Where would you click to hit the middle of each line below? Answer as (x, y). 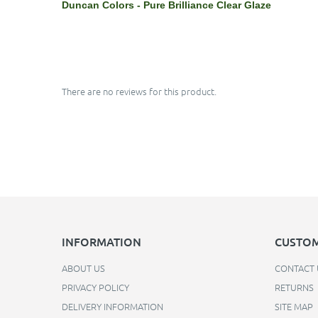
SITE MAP (294, 306)
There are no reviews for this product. (139, 91)
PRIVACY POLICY (95, 287)
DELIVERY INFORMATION (113, 306)
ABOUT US (83, 268)
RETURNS (294, 287)
